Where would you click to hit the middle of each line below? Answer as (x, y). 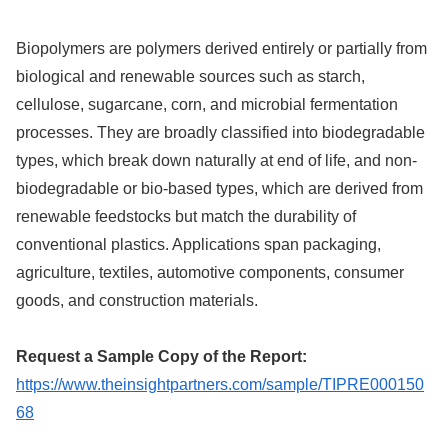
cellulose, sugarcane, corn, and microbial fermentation (207, 104)
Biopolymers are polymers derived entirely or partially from (221, 48)
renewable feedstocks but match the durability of (186, 216)
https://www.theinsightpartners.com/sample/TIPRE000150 (220, 385)
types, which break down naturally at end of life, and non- (216, 160)
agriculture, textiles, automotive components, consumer (210, 272)
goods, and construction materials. (137, 300)
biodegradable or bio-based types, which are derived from (219, 188)
